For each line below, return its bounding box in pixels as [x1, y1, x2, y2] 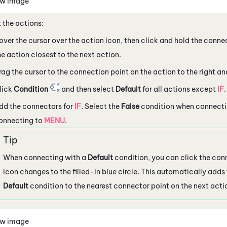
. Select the [81, 101, 121, 111]
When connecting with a [3, 153, 88, 162]
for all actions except [141, 84, 217, 94]
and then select [60, 84, 116, 94]
